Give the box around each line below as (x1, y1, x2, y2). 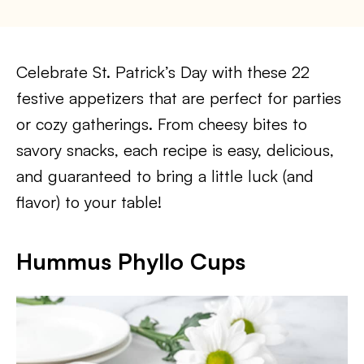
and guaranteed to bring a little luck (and (16, 166, 314, 186)
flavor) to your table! (16, 192, 162, 212)
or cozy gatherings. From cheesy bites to (16, 114, 307, 134)
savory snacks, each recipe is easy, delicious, (16, 140, 334, 160)
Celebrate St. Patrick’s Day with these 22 (16, 62, 310, 82)
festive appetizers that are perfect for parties (16, 88, 341, 108)
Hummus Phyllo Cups (16, 247, 245, 275)
